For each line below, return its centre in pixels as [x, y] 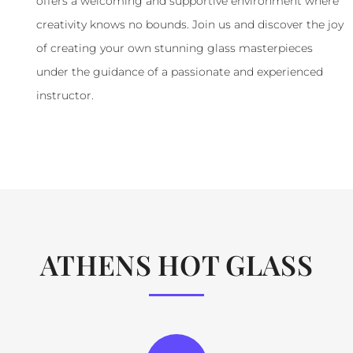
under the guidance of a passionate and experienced [180, 72]
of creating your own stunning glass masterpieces [175, 48]
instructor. [65, 96]
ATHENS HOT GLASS [176, 265]
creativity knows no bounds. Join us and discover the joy [190, 25]
